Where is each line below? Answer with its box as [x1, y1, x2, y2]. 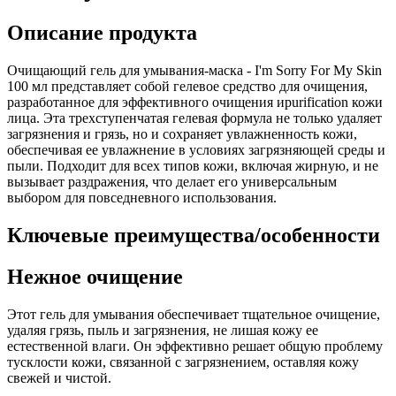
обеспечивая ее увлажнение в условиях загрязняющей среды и [7, 142, 385, 158]
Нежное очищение [7, 264, 183, 288]
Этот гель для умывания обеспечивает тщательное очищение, [7, 306, 380, 322]
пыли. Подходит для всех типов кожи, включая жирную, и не [7, 158, 378, 174]
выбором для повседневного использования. [7, 190, 277, 206]
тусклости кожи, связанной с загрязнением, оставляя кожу [7, 354, 359, 369]
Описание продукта [7, 21, 197, 45]
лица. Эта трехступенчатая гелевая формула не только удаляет [7, 110, 382, 126]
